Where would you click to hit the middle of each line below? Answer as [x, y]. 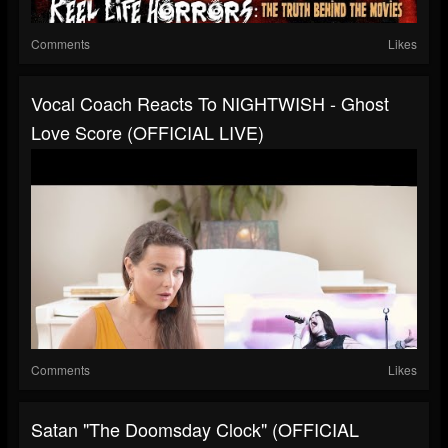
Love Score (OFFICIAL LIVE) [147, 132]
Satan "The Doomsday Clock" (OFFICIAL [195, 429]
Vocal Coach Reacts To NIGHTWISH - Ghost [210, 103]
